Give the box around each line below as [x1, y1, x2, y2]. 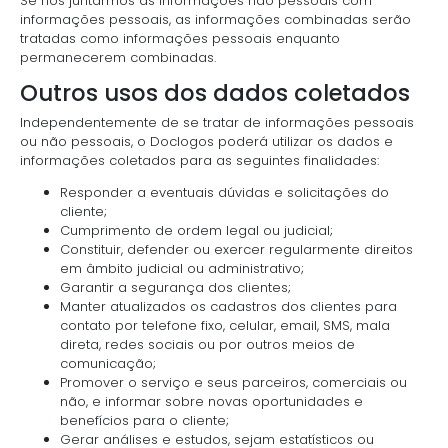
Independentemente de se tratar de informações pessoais [20, 113, 414, 132]
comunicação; [60, 354, 156, 373]
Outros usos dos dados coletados [20, 76, 410, 109]
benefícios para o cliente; [60, 411, 229, 430]
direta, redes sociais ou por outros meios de [60, 335, 355, 354]
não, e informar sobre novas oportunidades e [60, 392, 363, 411]
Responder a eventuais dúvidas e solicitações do [60, 183, 389, 202]
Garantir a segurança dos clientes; [60, 278, 291, 297]
